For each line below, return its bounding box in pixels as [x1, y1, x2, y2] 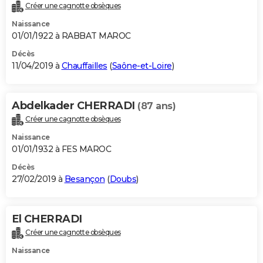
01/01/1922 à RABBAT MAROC [12, 31, 131, 42]
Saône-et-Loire [112, 60, 172, 72]
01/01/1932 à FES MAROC [12, 144, 111, 155]
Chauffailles [61, 60, 107, 72]
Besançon [64, 174, 105, 185]
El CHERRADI [12, 213, 82, 226]
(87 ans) [137, 100, 176, 112]
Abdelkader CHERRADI [12, 99, 137, 113]
